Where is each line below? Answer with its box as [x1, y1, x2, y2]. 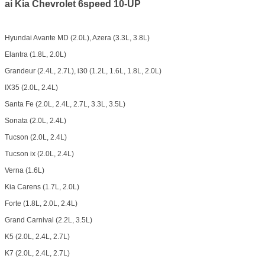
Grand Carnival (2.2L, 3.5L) [5, 216, 92, 225]
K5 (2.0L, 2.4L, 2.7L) [5, 232, 70, 241]
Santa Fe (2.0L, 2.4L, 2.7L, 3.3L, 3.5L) [5, 100, 125, 109]
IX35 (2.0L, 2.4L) [5, 83, 58, 92]
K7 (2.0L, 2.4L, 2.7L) [5, 249, 70, 258]
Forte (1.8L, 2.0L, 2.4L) [5, 199, 77, 208]
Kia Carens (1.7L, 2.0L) [5, 183, 79, 192]
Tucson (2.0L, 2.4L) [5, 133, 67, 142]
